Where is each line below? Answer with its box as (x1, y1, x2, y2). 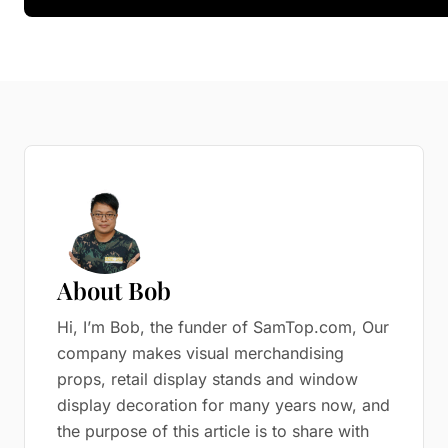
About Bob (57, 274, 171, 306)
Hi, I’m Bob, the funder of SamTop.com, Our (57, 317, 389, 337)
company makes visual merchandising (57, 343, 344, 363)
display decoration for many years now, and (57, 395, 390, 415)
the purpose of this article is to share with (57, 421, 369, 441)
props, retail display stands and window (57, 369, 358, 389)
